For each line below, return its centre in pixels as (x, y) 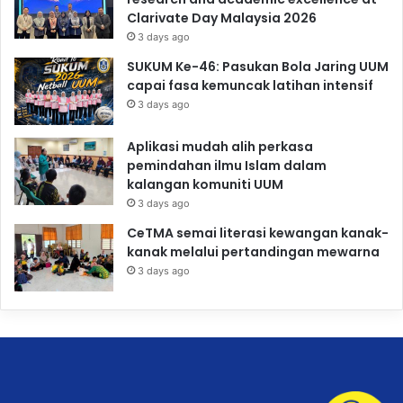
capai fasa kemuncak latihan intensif (250, 85)
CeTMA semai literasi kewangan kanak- (258, 233)
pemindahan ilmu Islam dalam (227, 165)
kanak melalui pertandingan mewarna (253, 251)
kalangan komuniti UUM (205, 184)
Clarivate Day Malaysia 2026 (222, 18)
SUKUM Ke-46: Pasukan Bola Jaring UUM (258, 66)
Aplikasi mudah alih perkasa (220, 146)
